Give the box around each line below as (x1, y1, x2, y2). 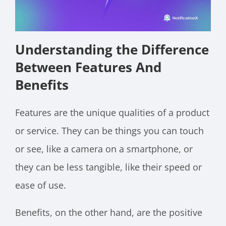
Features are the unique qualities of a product (15, 106, 209, 119)
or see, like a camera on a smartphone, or (15, 143, 193, 155)
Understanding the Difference (15, 41, 209, 59)
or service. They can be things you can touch (15, 125, 204, 137)
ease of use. (15, 179, 66, 192)
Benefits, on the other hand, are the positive (15, 206, 202, 219)
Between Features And (15, 59, 161, 76)
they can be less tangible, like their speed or (15, 161, 202, 174)
